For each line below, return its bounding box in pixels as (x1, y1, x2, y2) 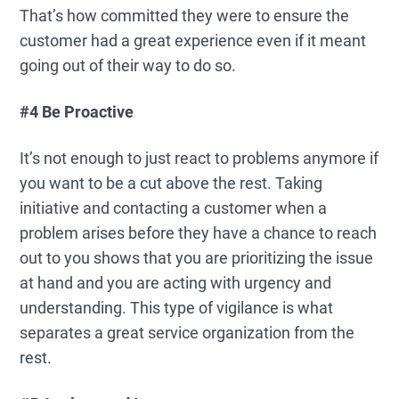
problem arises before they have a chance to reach (20, 224, 378, 242)
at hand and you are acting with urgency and (20, 273, 332, 292)
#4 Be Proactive (20, 102, 134, 121)
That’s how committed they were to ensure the (20, 6, 350, 25)
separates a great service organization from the (20, 323, 355, 342)
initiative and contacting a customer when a (20, 199, 328, 217)
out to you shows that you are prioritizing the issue (20, 248, 374, 267)
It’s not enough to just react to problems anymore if (20, 149, 379, 167)
